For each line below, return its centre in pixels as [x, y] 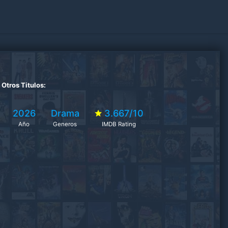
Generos [65, 124]
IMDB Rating [119, 124]
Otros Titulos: [23, 85]
